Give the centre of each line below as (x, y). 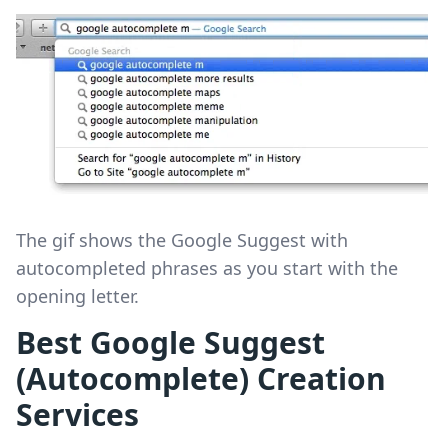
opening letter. (77, 296)
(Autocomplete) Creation (201, 379)
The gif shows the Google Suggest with (182, 240)
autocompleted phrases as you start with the (207, 268)
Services (77, 415)
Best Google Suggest (170, 343)
